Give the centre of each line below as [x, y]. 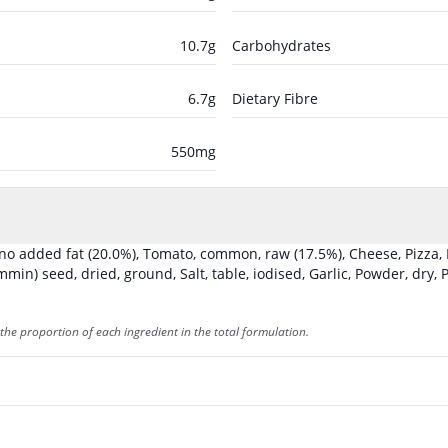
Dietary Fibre [275, 98]
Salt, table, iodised [241, 273]
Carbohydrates [281, 45]
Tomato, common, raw [216, 253]
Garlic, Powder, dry [371, 273]
